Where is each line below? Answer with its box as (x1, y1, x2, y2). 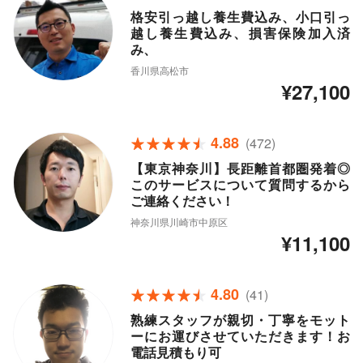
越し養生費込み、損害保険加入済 (130, 23, 350, 43)
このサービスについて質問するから (130, 175, 350, 194)
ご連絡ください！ (130, 191, 234, 211)
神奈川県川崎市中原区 (130, 215, 228, 229)
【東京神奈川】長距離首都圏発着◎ (130, 159, 350, 178)
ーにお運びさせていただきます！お (130, 327, 350, 346)
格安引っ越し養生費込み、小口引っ (130, 7, 350, 27)
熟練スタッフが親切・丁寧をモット (130, 310, 350, 330)
